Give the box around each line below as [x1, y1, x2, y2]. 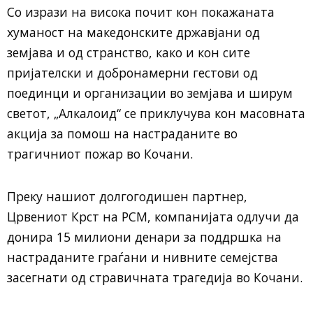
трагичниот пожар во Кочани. [7, 145, 193, 162]
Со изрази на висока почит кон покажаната [7, 3, 275, 20]
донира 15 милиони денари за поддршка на [7, 228, 282, 245]
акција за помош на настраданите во [7, 125, 238, 142]
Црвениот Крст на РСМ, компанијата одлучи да [7, 208, 299, 225]
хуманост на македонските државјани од [7, 24, 260, 41]
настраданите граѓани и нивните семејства [7, 249, 278, 265]
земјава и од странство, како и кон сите [7, 44, 250, 61]
